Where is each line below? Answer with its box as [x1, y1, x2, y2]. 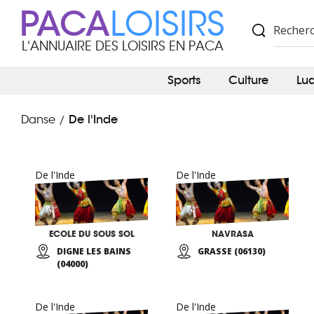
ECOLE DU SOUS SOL [48, 228, 135, 239]
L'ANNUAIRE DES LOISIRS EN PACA [21, 39, 224, 54]
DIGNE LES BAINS [57, 245, 131, 257]
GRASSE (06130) [198, 245, 266, 257]
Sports [168, 73, 200, 88]
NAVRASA [211, 228, 254, 239]
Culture [228, 73, 268, 88]
